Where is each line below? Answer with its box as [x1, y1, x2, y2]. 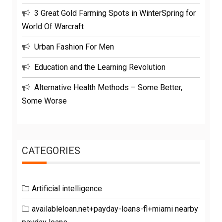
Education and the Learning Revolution [34, 62, 166, 72]
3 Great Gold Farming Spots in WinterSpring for [34, 8, 196, 18]
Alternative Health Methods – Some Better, [34, 83, 182, 92]
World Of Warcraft [22, 22, 84, 31]
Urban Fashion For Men [34, 42, 114, 52]
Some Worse [22, 96, 67, 106]
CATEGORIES [22, 145, 80, 157]
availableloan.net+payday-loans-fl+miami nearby [32, 204, 198, 214]
